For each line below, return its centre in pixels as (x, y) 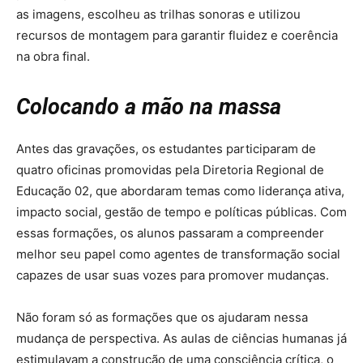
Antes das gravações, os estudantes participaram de (166, 149)
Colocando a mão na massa (149, 107)
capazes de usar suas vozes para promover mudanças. (173, 275)
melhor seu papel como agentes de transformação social (178, 254)
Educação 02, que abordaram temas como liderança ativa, (180, 191)
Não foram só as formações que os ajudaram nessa (162, 318)
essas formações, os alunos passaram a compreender (170, 233)
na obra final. (53, 57)
